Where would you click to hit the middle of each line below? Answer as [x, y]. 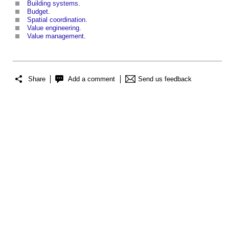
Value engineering [53, 28]
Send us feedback [165, 79]
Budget [38, 12]
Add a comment [91, 79]
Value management [55, 36]
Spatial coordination [56, 20]
